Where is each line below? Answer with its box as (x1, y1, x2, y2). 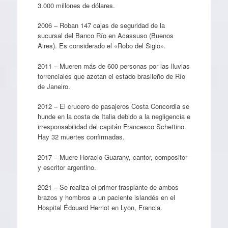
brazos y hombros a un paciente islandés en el (37, 192, 175, 202)
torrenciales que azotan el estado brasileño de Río (37, 71, 185, 81)
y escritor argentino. (37, 162, 96, 172)
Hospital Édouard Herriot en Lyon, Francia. (37, 203, 162, 212)
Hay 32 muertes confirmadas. (37, 132, 125, 141)
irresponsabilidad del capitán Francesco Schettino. (37, 122, 186, 131)
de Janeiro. (37, 81, 70, 91)
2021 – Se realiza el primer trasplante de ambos (37, 182, 179, 192)
